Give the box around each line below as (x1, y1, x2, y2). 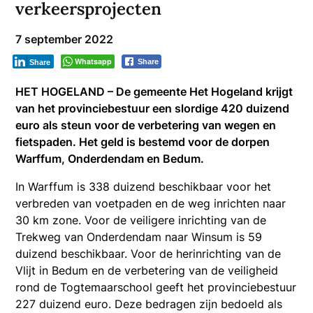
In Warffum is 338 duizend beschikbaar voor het (15, 179, 272, 194)
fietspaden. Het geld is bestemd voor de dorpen (15, 134, 270, 149)
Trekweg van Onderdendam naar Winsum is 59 (15, 229, 263, 244)
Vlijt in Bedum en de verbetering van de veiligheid (15, 263, 279, 277)
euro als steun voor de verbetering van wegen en (15, 117, 277, 132)
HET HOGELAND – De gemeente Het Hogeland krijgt (15, 84, 293, 99)
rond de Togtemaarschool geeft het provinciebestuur (15, 279, 297, 294)
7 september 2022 (15, 31, 114, 46)
